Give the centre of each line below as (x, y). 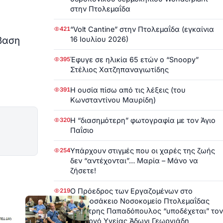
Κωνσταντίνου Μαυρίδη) (113, 100)
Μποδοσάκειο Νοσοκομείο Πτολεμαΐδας (140, 201)
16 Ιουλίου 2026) (99, 39)
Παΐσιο (82, 130)
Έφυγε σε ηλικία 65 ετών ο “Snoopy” (134, 59)
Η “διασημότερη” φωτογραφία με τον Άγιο (143, 120)
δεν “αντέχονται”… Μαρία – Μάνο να (134, 160)
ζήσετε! (83, 170)
